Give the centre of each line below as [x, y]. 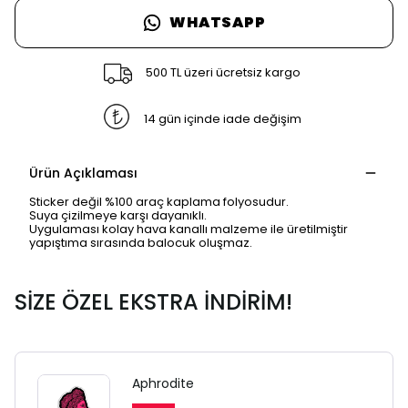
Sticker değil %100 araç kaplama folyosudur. [159, 201]
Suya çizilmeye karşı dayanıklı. [118, 215]
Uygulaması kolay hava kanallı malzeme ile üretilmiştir [189, 229]
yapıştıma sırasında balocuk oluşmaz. [141, 242]
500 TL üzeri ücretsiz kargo [223, 72]
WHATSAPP [218, 22]
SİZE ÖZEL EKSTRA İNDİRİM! [153, 301]
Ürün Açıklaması [83, 173]
